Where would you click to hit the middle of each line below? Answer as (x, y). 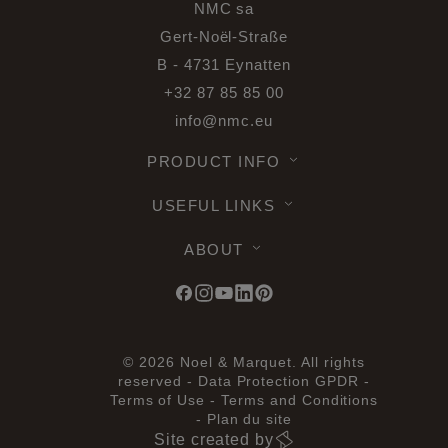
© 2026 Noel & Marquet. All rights (244, 362)
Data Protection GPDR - (283, 381)
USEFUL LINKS (216, 205)
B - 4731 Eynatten (224, 64)
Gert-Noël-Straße (224, 36)
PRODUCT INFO (216, 161)
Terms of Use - (165, 400)
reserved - (158, 381)
